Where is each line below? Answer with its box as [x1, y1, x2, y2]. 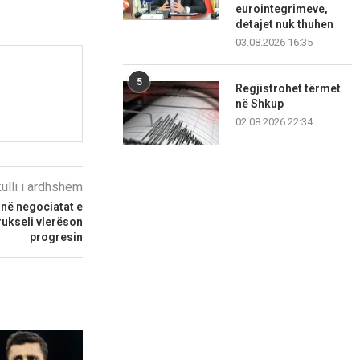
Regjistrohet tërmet [235, 82, 342, 96]
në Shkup [235, 97, 284, 111]
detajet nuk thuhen [235, 18, 334, 31]
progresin [30, 231, 84, 244]
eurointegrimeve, [235, 2, 329, 16]
